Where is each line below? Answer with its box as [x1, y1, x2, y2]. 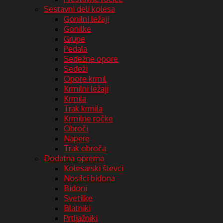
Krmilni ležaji [64, 83, 109, 94]
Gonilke [64, 23, 91, 34]
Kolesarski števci [64, 163, 123, 173]
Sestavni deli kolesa [44, 3, 115, 14]
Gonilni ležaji [64, 13, 109, 24]
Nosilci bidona [64, 173, 115, 183]
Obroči [64, 123, 88, 133]
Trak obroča [64, 143, 106, 153]
